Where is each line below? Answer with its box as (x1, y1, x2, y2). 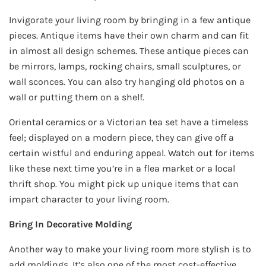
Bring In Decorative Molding (9, 218, 132, 230)
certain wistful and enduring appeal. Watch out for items (9, 147, 254, 159)
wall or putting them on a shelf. (9, 91, 144, 103)
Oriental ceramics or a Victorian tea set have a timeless (9, 116, 248, 128)
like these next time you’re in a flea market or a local (9, 163, 235, 175)
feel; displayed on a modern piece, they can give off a (9, 132, 234, 144)
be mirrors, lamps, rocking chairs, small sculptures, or (9, 61, 241, 72)
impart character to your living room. (9, 194, 169, 205)
